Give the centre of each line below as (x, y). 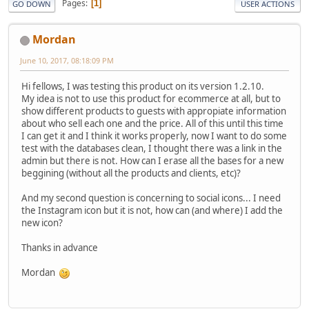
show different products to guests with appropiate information (154, 111)
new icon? (42, 223)
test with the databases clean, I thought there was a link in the (152, 149)
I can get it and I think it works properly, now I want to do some (154, 136)
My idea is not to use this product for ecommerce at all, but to (151, 99)
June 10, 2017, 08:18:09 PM (67, 60)
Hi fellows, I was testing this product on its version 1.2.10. (143, 87)
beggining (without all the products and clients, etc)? (131, 173)
